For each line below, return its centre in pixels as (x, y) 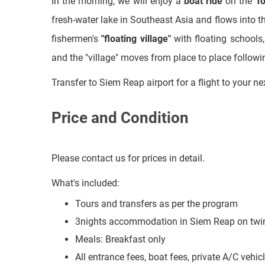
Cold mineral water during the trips (147, 232)
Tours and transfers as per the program (156, 161)
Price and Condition (120, 75)
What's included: (85, 140)
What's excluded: (86, 258)
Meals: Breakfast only (120, 196)
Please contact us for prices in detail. (128, 115)
